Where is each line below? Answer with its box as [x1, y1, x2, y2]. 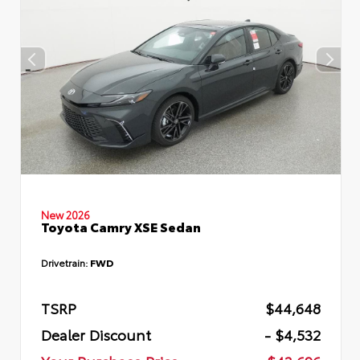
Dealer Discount [41, 323, 151, 345]
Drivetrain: [41, 255, 90, 269]
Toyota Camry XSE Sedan [41, 216, 201, 235]
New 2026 [41, 207, 90, 222]
